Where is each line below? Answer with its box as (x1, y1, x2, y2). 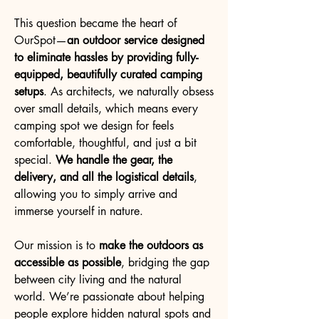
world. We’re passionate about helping (14, 289, 204, 304)
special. (14, 152, 56, 167)
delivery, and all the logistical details (14, 169, 194, 184)
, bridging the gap (121, 255, 209, 270)
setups (14, 84, 43, 99)
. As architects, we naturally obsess (43, 84, 214, 99)
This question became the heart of (14, 16, 177, 31)
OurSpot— (14, 33, 67, 48)
